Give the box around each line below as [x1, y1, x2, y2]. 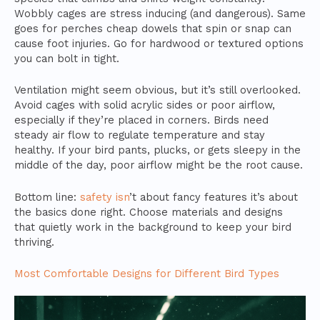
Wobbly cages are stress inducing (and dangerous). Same [14, 7, 306, 20]
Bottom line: [14, 190, 80, 204]
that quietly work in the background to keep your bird [14, 220, 291, 234]
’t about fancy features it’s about [129, 190, 298, 204]
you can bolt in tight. [14, 52, 119, 65]
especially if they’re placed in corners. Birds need [14, 114, 269, 127]
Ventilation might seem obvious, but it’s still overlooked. [14, 84, 301, 97]
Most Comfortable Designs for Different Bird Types [14, 267, 279, 281]
